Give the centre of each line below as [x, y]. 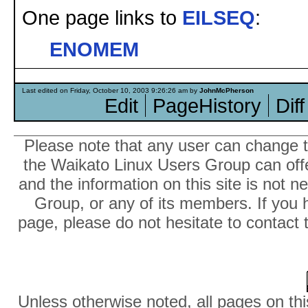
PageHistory [207, 105]
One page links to [102, 17]
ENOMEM [94, 49]
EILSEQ [219, 17]
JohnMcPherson [227, 90]
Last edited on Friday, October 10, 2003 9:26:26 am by [111, 90]
